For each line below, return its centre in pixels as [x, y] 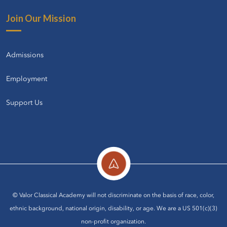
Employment [27, 79]
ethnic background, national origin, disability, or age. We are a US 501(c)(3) [113, 209]
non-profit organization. [113, 222]
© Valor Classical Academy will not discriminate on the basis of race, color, [113, 195]
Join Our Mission [41, 18]
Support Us [24, 103]
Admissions [25, 55]
